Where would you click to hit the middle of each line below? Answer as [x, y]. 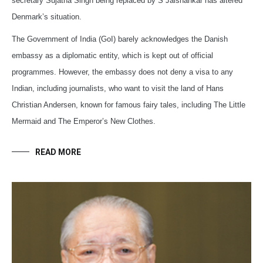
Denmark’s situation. [47, 17]
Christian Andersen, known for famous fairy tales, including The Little [129, 105]
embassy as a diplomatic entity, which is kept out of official [112, 56]
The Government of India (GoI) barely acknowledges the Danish [120, 39]
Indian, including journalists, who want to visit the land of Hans [118, 89]
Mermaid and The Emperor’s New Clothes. [84, 122]
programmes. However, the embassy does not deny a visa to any [122, 72]
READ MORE [58, 152]
